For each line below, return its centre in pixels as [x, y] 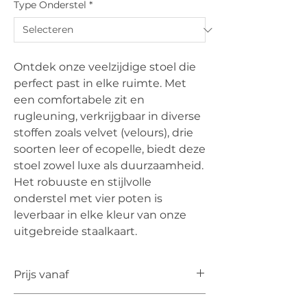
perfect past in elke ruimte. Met [100, 83]
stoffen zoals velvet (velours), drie [103, 133]
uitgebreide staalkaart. [75, 231]
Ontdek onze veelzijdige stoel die [105, 67]
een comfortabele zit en [79, 100]
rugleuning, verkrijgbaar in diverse [107, 116]
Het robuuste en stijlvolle [83, 182]
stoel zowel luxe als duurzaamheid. [109, 165]
